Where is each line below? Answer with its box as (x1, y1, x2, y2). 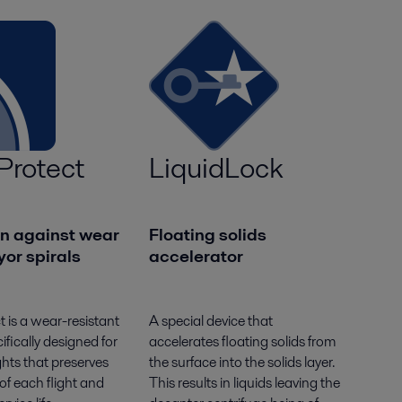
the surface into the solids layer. (149, 351, 336, 372)
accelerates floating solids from (149, 330, 336, 352)
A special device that (149, 310, 274, 331)
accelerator (149, 243, 244, 268)
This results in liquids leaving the (149, 371, 341, 393)
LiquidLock (149, 146, 284, 188)
